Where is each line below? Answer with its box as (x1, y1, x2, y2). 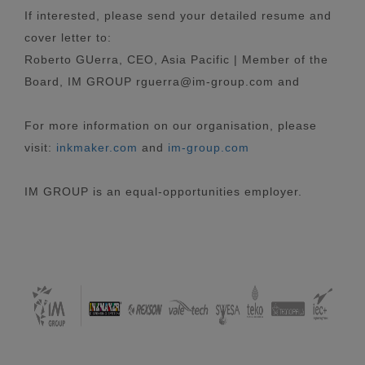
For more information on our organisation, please (24, 118, 317, 132)
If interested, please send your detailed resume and (24, 8, 332, 22)
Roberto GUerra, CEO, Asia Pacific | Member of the (24, 52, 328, 66)
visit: (24, 140, 56, 154)
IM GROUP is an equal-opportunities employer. (24, 184, 302, 198)
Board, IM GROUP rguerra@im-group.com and (24, 74, 300, 88)
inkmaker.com (56, 140, 138, 154)
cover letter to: (24, 30, 112, 44)
